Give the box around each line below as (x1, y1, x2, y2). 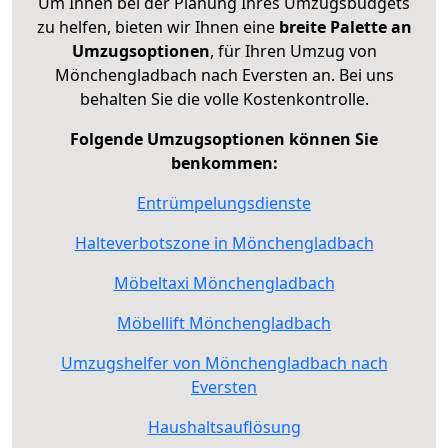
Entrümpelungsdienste (137, 191, 311, 214)
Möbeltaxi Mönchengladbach (113, 271, 335, 294)
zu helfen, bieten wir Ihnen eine (36, 15, 279, 38)
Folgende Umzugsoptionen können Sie (70, 127, 378, 150)
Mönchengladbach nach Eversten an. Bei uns (54, 63, 394, 86)
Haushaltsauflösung (147, 415, 301, 438)
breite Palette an (278, 15, 412, 38)
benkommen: (170, 151, 278, 174)
